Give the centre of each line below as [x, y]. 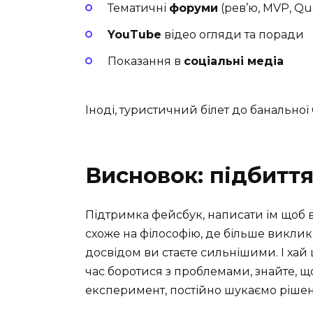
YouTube [134, 34]
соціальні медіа [234, 61]
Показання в [146, 61]
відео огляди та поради [233, 34]
